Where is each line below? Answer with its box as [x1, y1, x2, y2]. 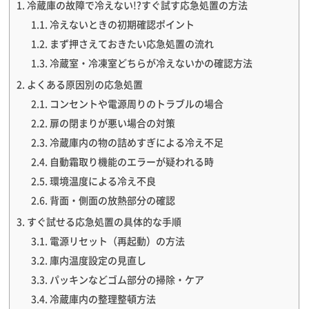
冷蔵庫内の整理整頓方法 [50, 291, 157, 306]
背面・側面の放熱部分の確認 [50, 192, 176, 207]
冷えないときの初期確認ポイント [50, 17, 195, 31]
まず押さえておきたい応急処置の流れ [50, 36, 215, 50]
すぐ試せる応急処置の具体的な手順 [27, 214, 182, 228]
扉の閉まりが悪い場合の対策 [50, 115, 176, 130]
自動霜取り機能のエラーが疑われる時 [50, 154, 215, 168]
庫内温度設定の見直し [50, 252, 147, 267]
